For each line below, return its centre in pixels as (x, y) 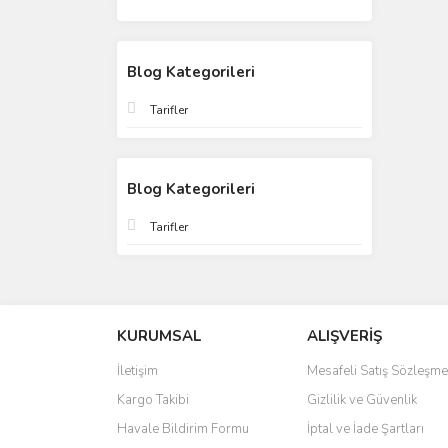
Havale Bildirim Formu (183, 429)
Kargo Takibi (153, 400)
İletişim (137, 371)
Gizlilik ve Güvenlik (362, 400)
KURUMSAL (159, 336)
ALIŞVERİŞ (344, 336)
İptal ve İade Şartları (365, 429)
